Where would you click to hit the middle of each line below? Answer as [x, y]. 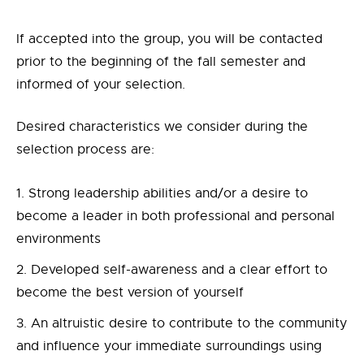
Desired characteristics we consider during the [162, 127]
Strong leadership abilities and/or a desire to [168, 193]
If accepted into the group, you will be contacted [169, 39]
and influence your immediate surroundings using [169, 346]
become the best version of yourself [130, 292]
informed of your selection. [101, 84]
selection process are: [85, 149]
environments [58, 239]
